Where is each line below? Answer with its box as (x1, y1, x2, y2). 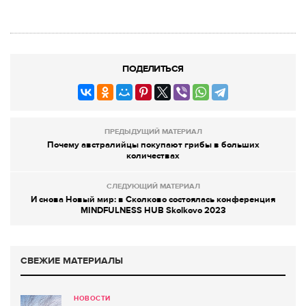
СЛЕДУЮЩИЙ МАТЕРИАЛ (106, 182, 200, 191)
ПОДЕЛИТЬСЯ (122, 63, 184, 75)
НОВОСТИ (74, 294, 111, 303)
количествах (126, 150, 180, 162)
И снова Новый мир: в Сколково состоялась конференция (31, 194, 275, 206)
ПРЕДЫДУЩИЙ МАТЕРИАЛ (104, 127, 202, 137)
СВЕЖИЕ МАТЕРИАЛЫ (20, 255, 123, 267)
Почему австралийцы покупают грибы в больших (46, 139, 260, 151)
